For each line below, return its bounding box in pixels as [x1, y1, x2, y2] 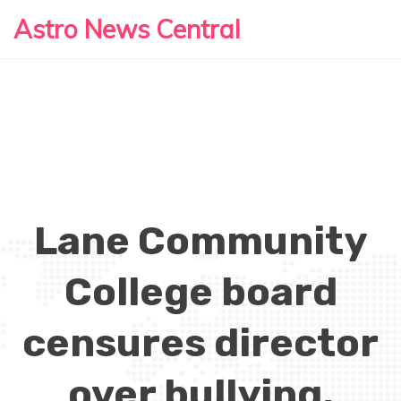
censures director [22, 320, 379, 366]
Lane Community [34, 218, 367, 264]
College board [64, 269, 337, 315]
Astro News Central [13, 13, 241, 45]
